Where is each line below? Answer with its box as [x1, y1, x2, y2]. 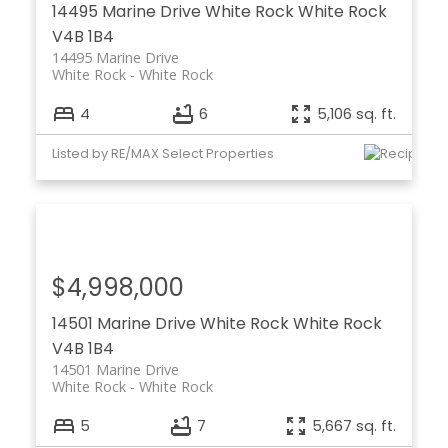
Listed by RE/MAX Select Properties [51, 144, 274, 162]
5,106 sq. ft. [317, 103, 397, 124]
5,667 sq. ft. [312, 415, 397, 436]
